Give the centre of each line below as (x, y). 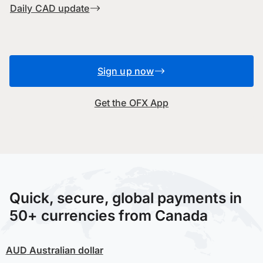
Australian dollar (65, 250)
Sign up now (126, 71)
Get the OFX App (131, 103)
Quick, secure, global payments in (126, 198)
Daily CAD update (50, 9)
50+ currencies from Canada (109, 216)
